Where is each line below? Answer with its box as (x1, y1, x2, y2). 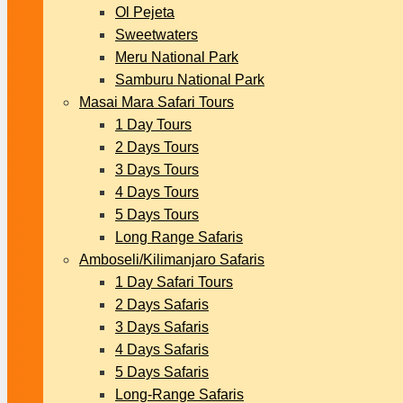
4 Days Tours (115, 184, 199, 200)
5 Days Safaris (115, 364, 209, 380)
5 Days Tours (115, 207, 199, 222)
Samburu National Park (115, 72, 264, 87)
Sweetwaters (115, 27, 198, 42)
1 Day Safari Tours (115, 274, 233, 290)
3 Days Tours (115, 162, 199, 177)
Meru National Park (115, 49, 238, 65)
